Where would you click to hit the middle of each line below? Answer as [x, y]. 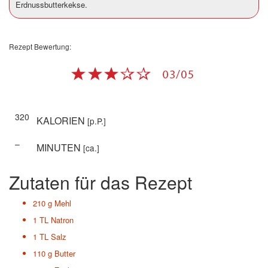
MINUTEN [60, 147]
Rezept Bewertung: [40, 46]
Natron [62, 220]
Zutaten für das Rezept [100, 182]
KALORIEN [62, 120]
